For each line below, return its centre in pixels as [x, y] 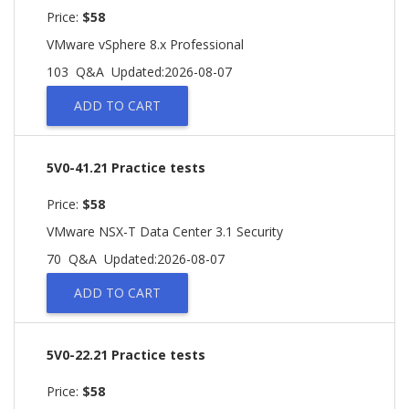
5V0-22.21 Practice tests [126, 355]
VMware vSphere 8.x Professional [145, 44]
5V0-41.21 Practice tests [126, 168]
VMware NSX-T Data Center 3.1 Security [165, 231]
